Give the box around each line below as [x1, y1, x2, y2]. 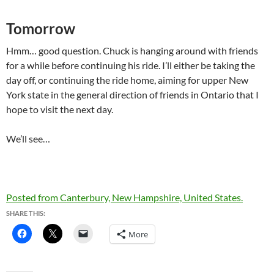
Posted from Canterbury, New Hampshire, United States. [6, 191, 243, 203]
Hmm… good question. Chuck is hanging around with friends [6, 44, 258, 56]
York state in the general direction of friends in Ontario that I [6, 88, 259, 100]
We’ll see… [6, 132, 50, 144]
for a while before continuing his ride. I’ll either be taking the [6, 59, 255, 71]
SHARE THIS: [6, 209, 45, 217]
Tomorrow [6, 19, 75, 37]
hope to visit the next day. [6, 103, 113, 115]
